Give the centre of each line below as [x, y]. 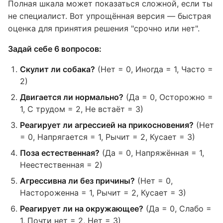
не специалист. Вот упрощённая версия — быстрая [110, 16]
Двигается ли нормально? [72, 97]
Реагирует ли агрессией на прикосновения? [107, 125]
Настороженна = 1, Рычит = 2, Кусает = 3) [103, 193]
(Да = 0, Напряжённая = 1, [152, 153]
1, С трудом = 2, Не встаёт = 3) [82, 109]
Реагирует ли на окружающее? [82, 209]
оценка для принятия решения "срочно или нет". [104, 28]
